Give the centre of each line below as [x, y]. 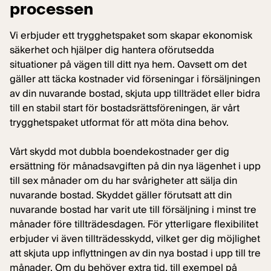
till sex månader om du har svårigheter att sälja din [123, 181]
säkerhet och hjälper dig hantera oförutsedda [112, 50]
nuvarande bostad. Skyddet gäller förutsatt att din [121, 195]
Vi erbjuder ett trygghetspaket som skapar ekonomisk [131, 35]
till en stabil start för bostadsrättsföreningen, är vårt [125, 108]
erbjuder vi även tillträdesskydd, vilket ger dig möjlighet [135, 239]
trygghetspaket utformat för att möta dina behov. [119, 122]
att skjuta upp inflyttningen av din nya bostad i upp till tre [135, 253]
